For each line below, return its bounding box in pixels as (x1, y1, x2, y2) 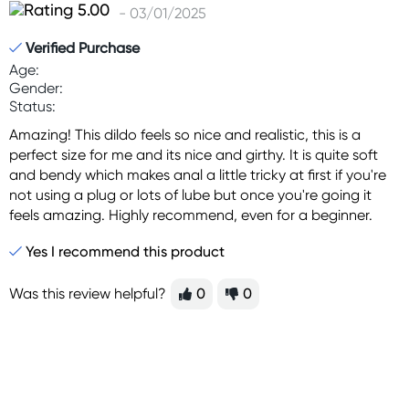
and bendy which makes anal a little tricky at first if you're (9, 166, 386, 184)
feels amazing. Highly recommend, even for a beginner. (9, 206, 372, 224)
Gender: (9, 79, 63, 97)
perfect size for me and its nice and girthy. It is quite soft (9, 146, 378, 163)
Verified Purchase (26, 39, 140, 57)
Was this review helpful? (9, 285, 166, 302)
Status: (9, 98, 56, 115)
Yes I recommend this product (22, 243, 225, 260)
